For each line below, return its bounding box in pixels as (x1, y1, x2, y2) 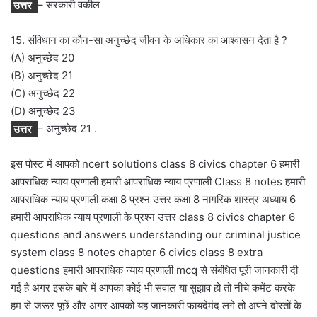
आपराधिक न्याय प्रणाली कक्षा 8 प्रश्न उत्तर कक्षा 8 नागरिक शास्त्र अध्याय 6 (11, 192, 296, 207)
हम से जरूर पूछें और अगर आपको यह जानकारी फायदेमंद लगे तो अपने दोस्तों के (11, 299, 301, 313)
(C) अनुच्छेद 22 (11, 86, 75, 100)
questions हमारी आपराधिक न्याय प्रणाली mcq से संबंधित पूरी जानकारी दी (11, 263, 298, 277)
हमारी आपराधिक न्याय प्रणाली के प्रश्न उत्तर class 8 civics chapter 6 (11, 210, 295, 224)
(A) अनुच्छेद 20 (11, 51, 74, 65)
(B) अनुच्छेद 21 (11, 69, 73, 83)
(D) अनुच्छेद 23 (11, 104, 76, 118)
